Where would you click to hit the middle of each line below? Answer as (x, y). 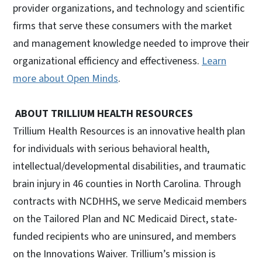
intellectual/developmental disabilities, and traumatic (129, 166)
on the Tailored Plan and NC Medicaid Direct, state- (125, 219)
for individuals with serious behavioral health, (111, 149)
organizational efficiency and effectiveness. (107, 61)
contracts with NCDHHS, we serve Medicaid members (130, 201)
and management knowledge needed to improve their (131, 43)
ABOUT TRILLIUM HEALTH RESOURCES (103, 113)
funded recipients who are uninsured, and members (125, 236)
